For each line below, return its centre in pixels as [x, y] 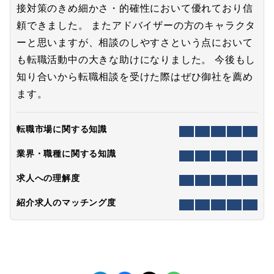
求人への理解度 [48, 178]
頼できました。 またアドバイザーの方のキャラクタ [136, 26]
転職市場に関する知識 [62, 129]
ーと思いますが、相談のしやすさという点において [135, 43]
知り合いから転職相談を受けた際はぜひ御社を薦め [135, 77]
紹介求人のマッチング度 [66, 203]
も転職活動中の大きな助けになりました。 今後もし [136, 60]
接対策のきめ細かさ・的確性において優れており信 [135, 9]
